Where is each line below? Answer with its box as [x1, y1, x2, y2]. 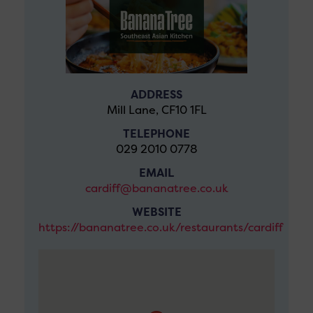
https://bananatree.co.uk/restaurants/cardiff [38, 220, 283, 235]
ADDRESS [131, 87, 182, 102]
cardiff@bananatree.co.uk [85, 181, 228, 196]
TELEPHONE [123, 126, 190, 141]
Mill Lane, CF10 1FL [106, 103, 207, 117]
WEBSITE [131, 205, 182, 219]
